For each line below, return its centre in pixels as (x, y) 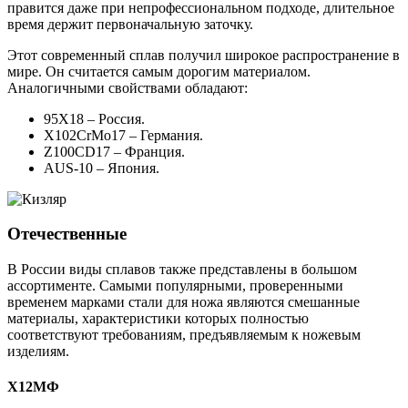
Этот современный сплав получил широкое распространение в (204, 55)
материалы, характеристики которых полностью (158, 319)
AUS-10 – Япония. (102, 168)
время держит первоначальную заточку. (130, 24)
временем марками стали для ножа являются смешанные (184, 302)
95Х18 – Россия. (94, 118)
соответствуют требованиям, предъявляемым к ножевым (184, 335)
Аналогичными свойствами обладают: (127, 87)
